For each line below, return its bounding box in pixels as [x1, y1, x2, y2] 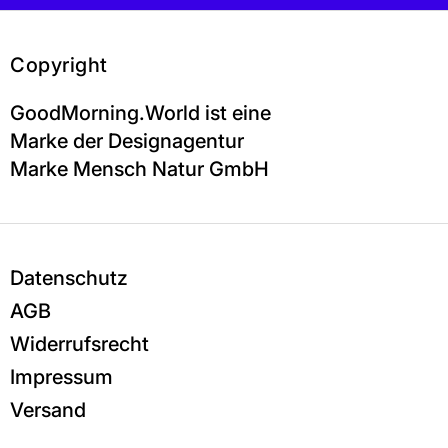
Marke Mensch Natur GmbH [10, 157, 269, 181]
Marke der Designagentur [10, 129, 244, 153]
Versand [10, 398, 86, 422]
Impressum [10, 365, 113, 389]
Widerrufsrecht [10, 332, 149, 356]
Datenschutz [10, 266, 128, 290]
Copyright [10, 53, 108, 77]
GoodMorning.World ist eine [10, 101, 271, 125]
